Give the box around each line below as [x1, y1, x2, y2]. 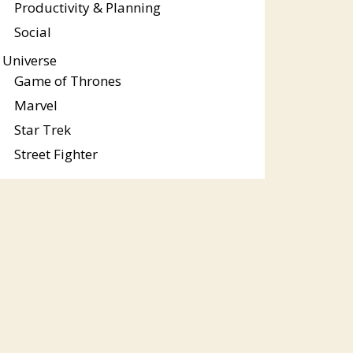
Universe [2, 51, 57, 69]
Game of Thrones [13, 72, 121, 90]
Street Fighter [13, 145, 98, 163]
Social [13, 23, 51, 41]
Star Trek [13, 121, 71, 139]
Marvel [13, 96, 58, 114]
